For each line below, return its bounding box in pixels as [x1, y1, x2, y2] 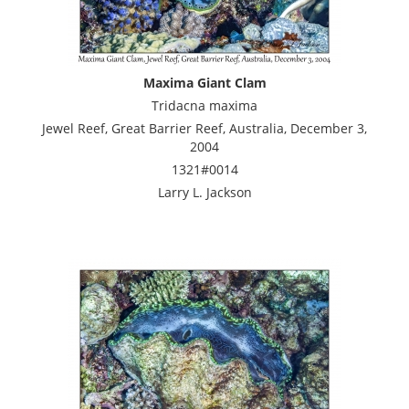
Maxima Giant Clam [142, 73, 267, 91]
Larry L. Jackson [157, 183, 252, 201]
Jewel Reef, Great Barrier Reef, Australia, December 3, [42, 119, 367, 137]
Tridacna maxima [152, 96, 257, 114]
